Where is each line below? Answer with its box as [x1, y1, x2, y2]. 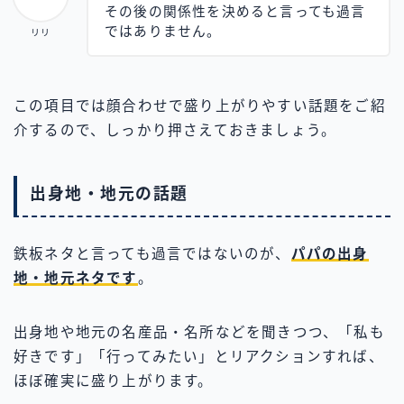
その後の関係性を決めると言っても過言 [105, 5, 366, 20]
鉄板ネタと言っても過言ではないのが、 [14, 245, 291, 262]
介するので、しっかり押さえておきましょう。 [14, 123, 337, 139]
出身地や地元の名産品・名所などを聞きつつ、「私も [14, 324, 385, 340]
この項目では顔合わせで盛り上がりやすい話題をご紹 [14, 98, 386, 115]
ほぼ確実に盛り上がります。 [14, 372, 214, 389]
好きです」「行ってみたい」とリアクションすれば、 [14, 348, 384, 364]
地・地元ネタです [14, 270, 138, 286]
